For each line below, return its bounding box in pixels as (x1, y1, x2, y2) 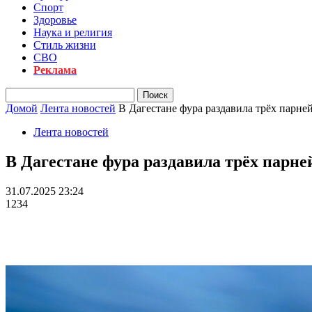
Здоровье (33, 14, 77, 26)
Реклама (33, 64, 77, 76)
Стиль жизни (33, 39, 96, 51)
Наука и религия (33, 26, 112, 38)
